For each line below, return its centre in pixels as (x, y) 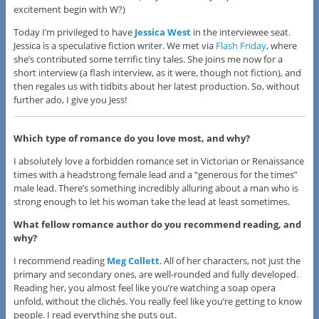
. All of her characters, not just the (230, 260)
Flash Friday (241, 45)
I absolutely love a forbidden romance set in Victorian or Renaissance (158, 161)
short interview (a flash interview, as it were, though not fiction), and (157, 72)
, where (281, 45)
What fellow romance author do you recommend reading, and (157, 224)
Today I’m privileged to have (74, 32)
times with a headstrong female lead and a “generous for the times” (155, 174)
